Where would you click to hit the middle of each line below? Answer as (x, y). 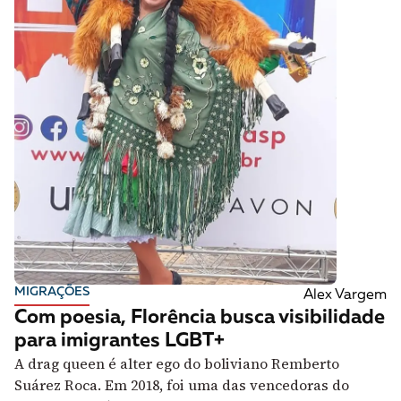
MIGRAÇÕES (52, 291)
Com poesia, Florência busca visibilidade (200, 317)
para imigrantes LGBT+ (119, 341)
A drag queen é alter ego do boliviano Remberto (177, 363)
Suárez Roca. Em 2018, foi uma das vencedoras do (182, 384)
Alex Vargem (345, 295)
